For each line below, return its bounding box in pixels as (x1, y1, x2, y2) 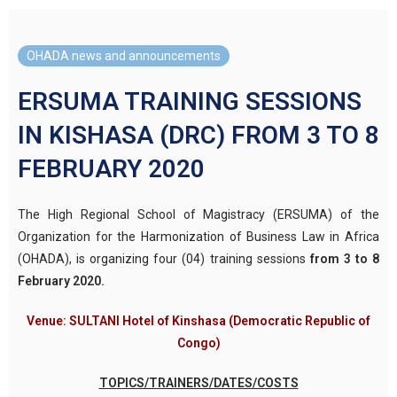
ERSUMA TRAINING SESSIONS (18, 86, 362, 116)
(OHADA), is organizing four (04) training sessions (18, 251, 310, 266)
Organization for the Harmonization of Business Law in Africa (18, 229, 379, 244)
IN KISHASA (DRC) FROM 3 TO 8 (18, 120, 379, 150)
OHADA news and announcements (27, 48, 221, 63)
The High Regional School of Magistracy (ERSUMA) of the (18, 206, 379, 222)
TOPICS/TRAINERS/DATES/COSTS (98, 375, 299, 390)
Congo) (176, 335, 221, 350)
